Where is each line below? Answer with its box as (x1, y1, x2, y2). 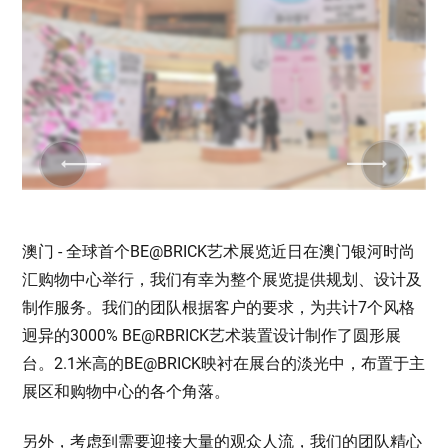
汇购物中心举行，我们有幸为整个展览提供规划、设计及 (22, 270, 423, 290)
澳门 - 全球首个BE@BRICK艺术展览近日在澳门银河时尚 (22, 242, 416, 262)
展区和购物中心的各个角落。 (22, 382, 231, 402)
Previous (40, 154, 102, 174)
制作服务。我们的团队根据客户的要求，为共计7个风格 (22, 298, 416, 318)
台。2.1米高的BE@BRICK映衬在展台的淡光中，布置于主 (22, 354, 426, 374)
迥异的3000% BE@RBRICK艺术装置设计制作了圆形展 (22, 326, 402, 346)
